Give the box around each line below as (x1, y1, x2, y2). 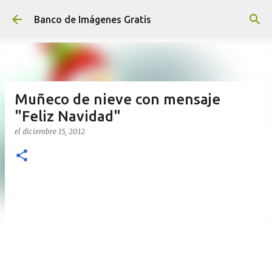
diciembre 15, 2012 (22, 127, 85, 136)
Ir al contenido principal (84, 10, 188, 21)
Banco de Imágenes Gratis (34, 14, 151, 25)
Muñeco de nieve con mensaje (15, 91, 220, 107)
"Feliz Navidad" (15, 108, 121, 124)
